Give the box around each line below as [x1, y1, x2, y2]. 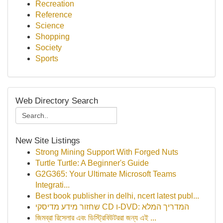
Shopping [35, 32, 70, 41]
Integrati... [35, 181, 70, 189]
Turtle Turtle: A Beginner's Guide [35, 159, 149, 167]
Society [35, 43, 62, 52]
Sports [35, 54, 58, 63]
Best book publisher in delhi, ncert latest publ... [35, 192, 199, 200]
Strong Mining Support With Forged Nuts [35, 148, 178, 156]
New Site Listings [15, 136, 80, 145]
